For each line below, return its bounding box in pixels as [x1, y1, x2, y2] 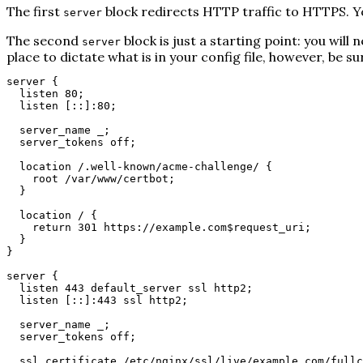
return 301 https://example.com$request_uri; [32, 221, 311, 234]
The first [6, 3, 63, 20]
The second [6, 32, 82, 49]
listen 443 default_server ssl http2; [19, 282, 253, 295]
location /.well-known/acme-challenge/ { [19, 160, 272, 173]
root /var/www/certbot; [32, 173, 175, 186]
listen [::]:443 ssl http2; [19, 294, 188, 307]
